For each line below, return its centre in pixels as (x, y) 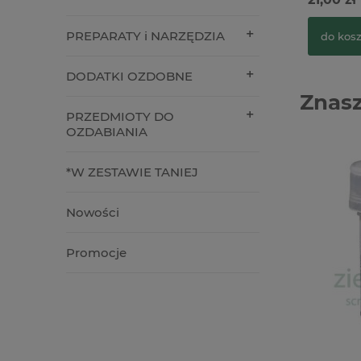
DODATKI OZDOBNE (129, 77)
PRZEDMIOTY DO (120, 117)
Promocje (96, 253)
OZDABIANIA (107, 132)
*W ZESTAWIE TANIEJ (132, 172)
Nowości (93, 213)
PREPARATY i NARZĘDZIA (145, 36)
